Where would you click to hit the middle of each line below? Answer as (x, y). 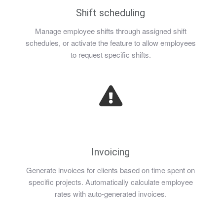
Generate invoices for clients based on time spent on (110, 170)
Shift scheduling (110, 13)
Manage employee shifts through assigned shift (110, 31)
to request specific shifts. (110, 55)
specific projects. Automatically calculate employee (110, 182)
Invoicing (110, 152)
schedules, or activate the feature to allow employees (110, 43)
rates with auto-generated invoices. (110, 194)
